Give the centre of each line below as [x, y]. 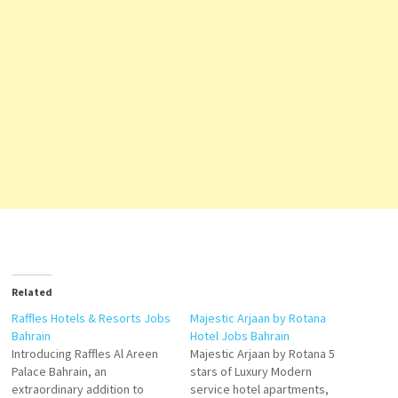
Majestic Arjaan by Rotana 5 [262, 354]
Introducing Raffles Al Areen [84, 354]
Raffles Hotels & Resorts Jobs [91, 318]
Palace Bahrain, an [59, 371]
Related [32, 292]
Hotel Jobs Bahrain [239, 336]
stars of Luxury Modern [251, 371]
